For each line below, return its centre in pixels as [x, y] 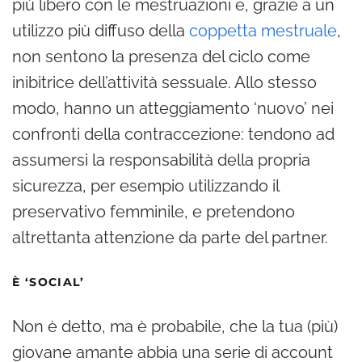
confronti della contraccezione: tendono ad [173, 134]
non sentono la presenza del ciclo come [161, 56]
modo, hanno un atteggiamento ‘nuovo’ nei [173, 108]
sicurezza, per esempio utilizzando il [145, 185]
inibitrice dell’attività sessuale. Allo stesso [164, 82]
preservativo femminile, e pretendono [154, 211]
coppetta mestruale [263, 30]
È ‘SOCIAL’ [48, 282]
